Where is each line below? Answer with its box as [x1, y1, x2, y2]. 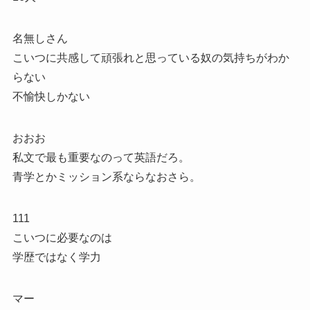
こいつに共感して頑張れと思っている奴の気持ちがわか [12, 51, 289, 64]
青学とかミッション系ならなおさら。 [12, 170, 201, 183]
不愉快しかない [12, 90, 90, 102]
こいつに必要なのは [12, 231, 112, 244]
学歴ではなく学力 [12, 250, 101, 263]
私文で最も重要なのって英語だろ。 [12, 151, 190, 163]
